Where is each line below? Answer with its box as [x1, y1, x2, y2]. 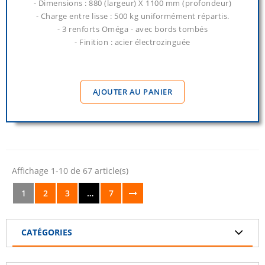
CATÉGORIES [21, 227, 72, 238]
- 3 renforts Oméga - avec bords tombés [57, 24, 208, 35]
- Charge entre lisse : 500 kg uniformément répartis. [35, 11, 230, 22]
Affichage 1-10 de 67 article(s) [12, 165, 128, 177]
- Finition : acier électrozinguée [75, 37, 190, 48]
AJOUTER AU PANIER [92, 86, 173, 98]
